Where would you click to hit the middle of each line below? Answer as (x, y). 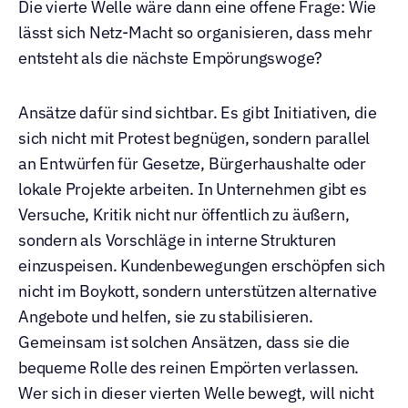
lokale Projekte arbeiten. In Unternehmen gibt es (193, 189)
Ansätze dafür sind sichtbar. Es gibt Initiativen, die (198, 112)
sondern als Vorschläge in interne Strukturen (178, 240)
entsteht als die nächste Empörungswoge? (171, 58)
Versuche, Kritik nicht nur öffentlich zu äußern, (184, 214)
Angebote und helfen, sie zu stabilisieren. (166, 316)
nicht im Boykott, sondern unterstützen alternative (198, 291)
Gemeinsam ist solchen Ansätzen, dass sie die (184, 342)
